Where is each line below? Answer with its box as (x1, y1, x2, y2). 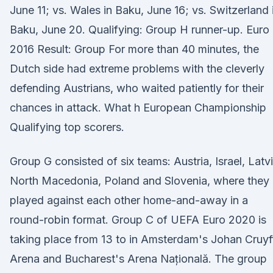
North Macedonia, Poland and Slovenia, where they (10, 174, 269, 187)
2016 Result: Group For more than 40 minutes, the (10, 43, 259, 55)
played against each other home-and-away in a (10, 194, 248, 207)
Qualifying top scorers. (10, 121, 124, 133)
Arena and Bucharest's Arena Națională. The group (10, 252, 267, 265)
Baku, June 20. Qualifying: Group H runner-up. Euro (10, 23, 269, 36)
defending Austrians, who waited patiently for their (10, 82, 264, 94)
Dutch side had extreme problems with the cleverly (10, 62, 264, 75)
